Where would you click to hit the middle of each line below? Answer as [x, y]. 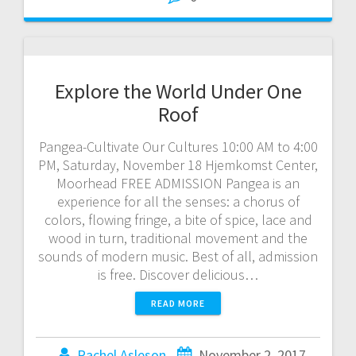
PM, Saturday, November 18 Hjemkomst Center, [178, 164]
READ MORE [178, 303]
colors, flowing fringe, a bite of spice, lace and [178, 219]
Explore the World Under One [178, 91]
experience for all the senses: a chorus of [178, 201]
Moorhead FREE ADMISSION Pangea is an [178, 183]
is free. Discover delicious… [178, 274]
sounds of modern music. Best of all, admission [178, 256]
